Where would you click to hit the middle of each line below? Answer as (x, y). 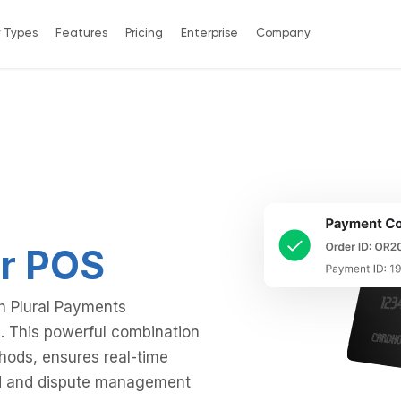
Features (81, 34)
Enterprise (209, 34)
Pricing (144, 34)
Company (283, 34)
